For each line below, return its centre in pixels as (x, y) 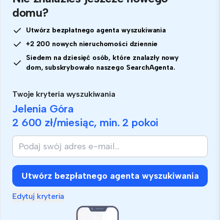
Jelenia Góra (43, 109)
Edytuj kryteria (39, 196)
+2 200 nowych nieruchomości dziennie (92, 44)
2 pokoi (140, 123)
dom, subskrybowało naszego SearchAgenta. (101, 68)
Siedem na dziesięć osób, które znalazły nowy (102, 58)
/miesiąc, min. (88, 123)
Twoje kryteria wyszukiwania (64, 94)
